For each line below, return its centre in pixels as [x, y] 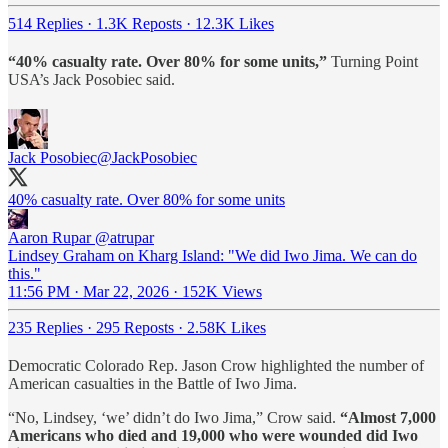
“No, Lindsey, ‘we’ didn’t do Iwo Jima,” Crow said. [174, 417]
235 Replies [45, 327]
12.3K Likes [234, 23]
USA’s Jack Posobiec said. [91, 79]
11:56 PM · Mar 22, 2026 [88, 291]
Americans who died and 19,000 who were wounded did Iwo [213, 435]
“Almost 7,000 [388, 417]
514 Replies [45, 23]
